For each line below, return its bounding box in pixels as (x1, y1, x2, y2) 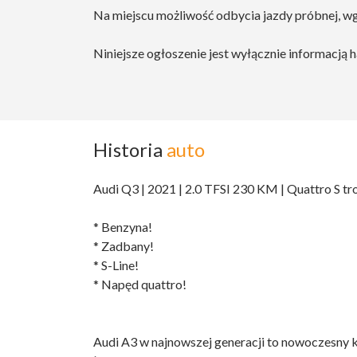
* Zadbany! (93, 238, 154, 254)
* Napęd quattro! (93, 277, 186, 292)
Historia (93, 138, 167, 162)
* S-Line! (93, 257, 139, 273)
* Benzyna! (93, 219, 152, 235)
